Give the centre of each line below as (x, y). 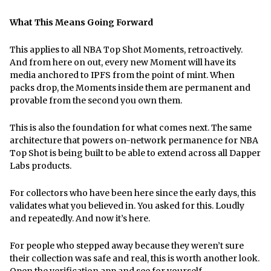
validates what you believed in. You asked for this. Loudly (127, 205)
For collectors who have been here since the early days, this (133, 193)
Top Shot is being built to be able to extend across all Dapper (135, 153)
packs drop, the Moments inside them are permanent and (130, 87)
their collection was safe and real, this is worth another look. (135, 258)
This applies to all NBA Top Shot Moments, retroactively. (126, 49)
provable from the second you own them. (97, 100)
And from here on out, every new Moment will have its (123, 62)
